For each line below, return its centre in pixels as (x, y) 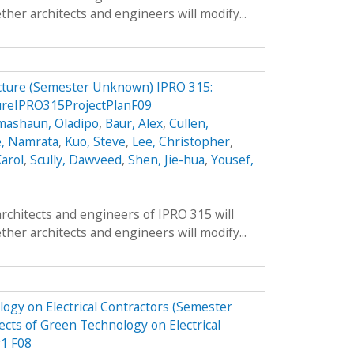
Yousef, (232, 160)
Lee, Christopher (181, 142)
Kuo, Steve (95, 142)
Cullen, (188, 124)
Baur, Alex (134, 124)
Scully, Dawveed (75, 160)
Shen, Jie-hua (166, 160)
